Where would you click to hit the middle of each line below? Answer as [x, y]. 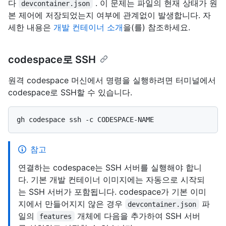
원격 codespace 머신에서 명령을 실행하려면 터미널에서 [112, 80]
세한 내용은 [31, 27]
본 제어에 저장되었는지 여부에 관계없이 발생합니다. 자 [109, 15]
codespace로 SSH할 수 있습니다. [70, 92]
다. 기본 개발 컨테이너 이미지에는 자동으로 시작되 [111, 179]
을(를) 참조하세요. [157, 27]
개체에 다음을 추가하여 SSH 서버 [137, 216]
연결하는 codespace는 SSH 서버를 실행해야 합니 [110, 167]
